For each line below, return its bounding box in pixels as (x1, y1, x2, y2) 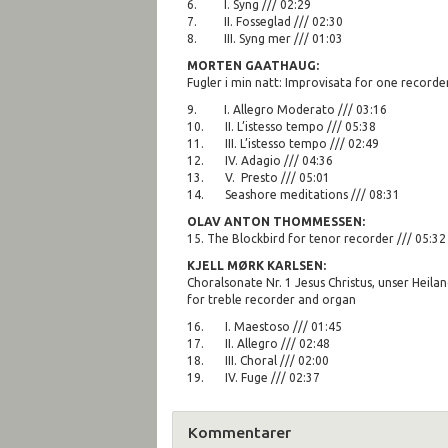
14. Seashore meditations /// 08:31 (187, 187, 400, 201)
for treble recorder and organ (187, 292, 356, 306)
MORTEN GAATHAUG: (187, 58, 319, 72)
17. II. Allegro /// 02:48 (187, 336, 330, 350)
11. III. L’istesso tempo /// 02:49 (187, 136, 379, 150)
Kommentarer (188, 422, 291, 441)
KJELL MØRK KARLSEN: (187, 258, 326, 272)
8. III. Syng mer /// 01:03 (187, 31, 343, 45)
